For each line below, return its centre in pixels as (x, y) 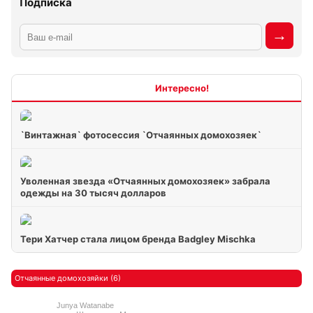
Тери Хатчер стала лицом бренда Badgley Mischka (138, 239)
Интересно (130, 88)
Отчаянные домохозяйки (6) (68, 278)
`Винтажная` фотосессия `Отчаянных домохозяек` (141, 135)
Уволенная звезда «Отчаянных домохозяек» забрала (145, 181)
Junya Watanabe (85, 306)
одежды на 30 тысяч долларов (93, 193)
